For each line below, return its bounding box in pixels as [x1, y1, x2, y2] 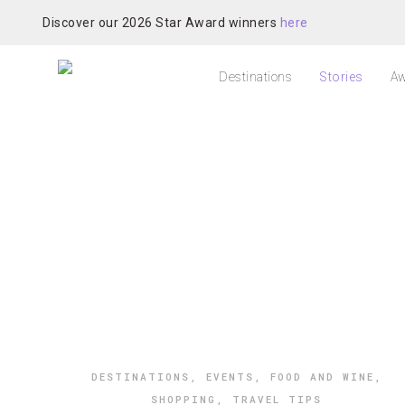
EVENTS [205, 370, 254, 383]
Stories [319, 70, 363, 84]
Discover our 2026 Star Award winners [42, 14, 280, 30]
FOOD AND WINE [269, 370, 374, 383]
